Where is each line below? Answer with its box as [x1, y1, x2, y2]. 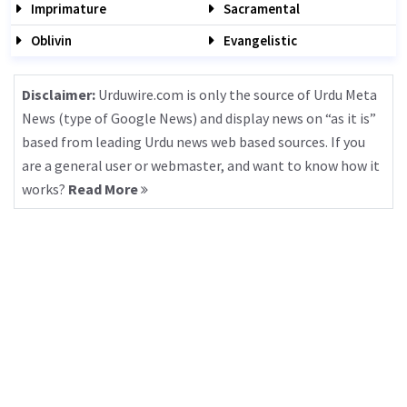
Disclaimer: [22, 85, 95, 104]
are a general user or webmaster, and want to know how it [22, 156, 380, 174]
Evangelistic [221, 32, 297, 49]
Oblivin [28, 32, 72, 49]
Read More [68, 180, 141, 198]
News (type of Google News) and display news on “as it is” [22, 109, 376, 127]
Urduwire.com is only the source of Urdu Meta [95, 85, 377, 104]
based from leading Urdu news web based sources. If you [22, 133, 365, 151]
